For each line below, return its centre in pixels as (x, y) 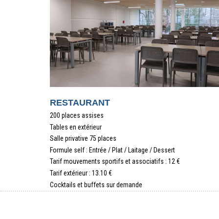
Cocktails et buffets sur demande (96, 185)
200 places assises (77, 115)
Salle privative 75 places (83, 139)
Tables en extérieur (76, 127)
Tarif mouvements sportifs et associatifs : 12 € (115, 162)
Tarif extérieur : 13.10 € (81, 173)
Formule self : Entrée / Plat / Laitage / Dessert (112, 150)
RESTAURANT (80, 103)
